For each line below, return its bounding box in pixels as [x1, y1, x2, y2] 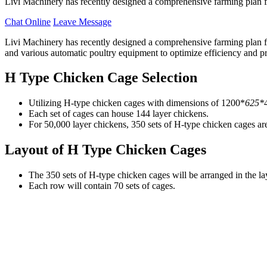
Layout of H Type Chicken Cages [5, 142, 206, 158]
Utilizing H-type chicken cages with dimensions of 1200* [29, 98, 245, 108]
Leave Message [53, 16, 111, 27]
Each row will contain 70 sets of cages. [29, 181, 175, 191]
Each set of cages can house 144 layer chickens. [29, 108, 209, 119]
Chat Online [5, 16, 51, 27]
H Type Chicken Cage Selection [5, 70, 197, 86]
